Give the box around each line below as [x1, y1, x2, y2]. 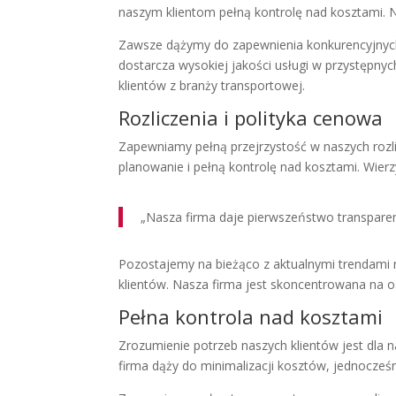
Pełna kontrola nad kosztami [118, 303, 384, 331]
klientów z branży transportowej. [118, 77, 306, 95]
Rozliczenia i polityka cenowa [118, 104, 384, 132]
